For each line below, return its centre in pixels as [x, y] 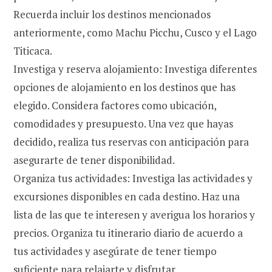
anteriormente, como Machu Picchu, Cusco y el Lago [135, 33]
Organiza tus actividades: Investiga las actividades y [133, 178]
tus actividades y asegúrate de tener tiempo [115, 251]
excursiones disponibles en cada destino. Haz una [127, 197]
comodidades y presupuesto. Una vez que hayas [123, 124]
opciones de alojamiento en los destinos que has [124, 87]
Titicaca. [33, 51]
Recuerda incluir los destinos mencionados [112, 15]
